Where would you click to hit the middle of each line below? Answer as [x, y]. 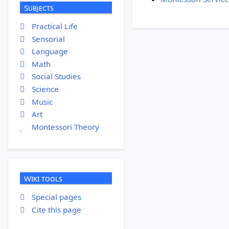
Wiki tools [43, 178]
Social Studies [56, 76]
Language [50, 51]
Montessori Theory [65, 127]
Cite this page [56, 209]
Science [45, 89]
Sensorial [48, 39]
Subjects [39, 7]
